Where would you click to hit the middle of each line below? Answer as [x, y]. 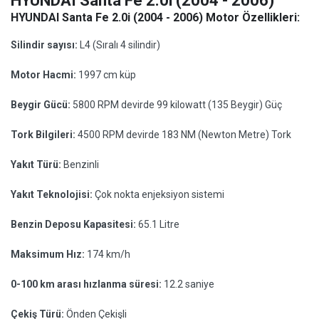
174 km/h [109, 254]
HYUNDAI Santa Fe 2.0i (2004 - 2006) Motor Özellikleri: [155, 17]
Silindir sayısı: [45, 45]
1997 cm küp [107, 75]
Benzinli [81, 164]
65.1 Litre [159, 224]
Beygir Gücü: [42, 105]
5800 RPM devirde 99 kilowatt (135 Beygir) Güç [177, 105]
